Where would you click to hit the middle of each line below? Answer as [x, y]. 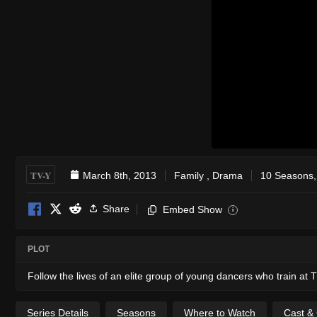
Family [189, 175]
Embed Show [192, 209]
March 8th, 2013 [120, 175]
